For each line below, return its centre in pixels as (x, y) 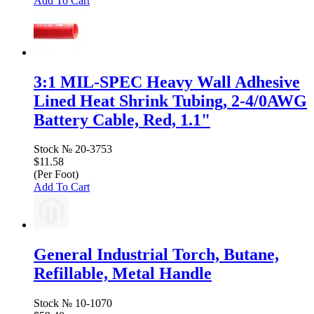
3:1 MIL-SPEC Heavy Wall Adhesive (167, 82)
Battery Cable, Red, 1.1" (122, 120)
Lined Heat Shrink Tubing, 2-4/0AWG (170, 101)
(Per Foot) (56, 175)
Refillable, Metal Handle (123, 274)
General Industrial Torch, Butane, (156, 255)
